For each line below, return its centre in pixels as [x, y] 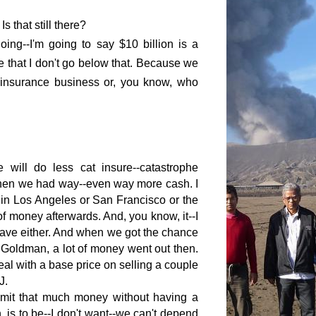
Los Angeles [44, 200]
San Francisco [129, 200]
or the [182, 200]
